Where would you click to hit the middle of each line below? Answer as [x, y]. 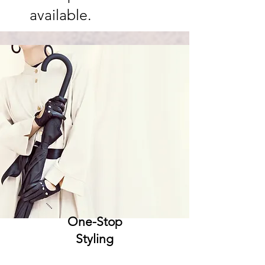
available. [61, 15]
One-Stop [95, 222]
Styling [95, 239]
